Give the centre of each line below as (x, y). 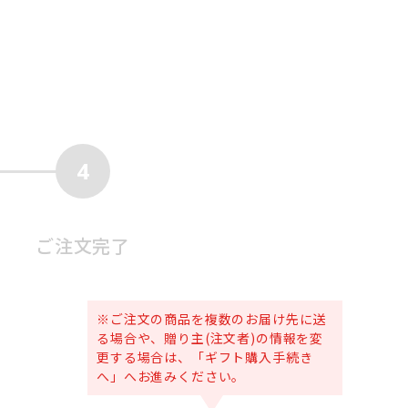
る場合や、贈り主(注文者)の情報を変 (210, 338)
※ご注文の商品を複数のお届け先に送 (212, 319)
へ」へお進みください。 (171, 376)
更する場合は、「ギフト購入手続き (205, 357)
